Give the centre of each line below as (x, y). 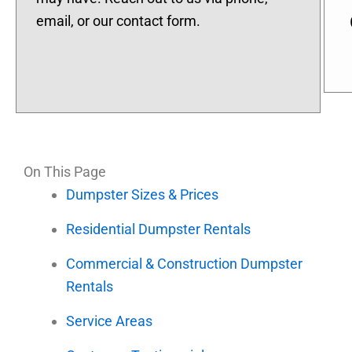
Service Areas (109, 321)
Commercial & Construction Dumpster (184, 264)
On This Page (65, 172)
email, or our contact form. (118, 20)
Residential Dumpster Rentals (158, 229)
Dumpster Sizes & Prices (142, 195)
